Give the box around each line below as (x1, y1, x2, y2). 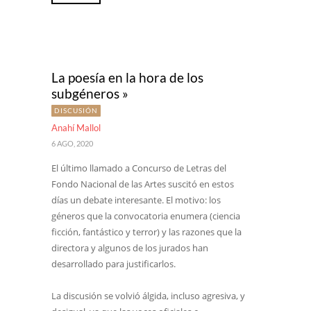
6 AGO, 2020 (51, 139, 93, 148)
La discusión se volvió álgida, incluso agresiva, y (51, 289, 245, 302)
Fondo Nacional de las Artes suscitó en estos (51, 178, 234, 190)
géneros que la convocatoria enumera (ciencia (51, 210, 240, 222)
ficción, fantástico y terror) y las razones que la (51, 226, 242, 238)
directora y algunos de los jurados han (51, 242, 208, 254)
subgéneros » (51, 85, 128, 101)
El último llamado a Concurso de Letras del (51, 162, 226, 174)
